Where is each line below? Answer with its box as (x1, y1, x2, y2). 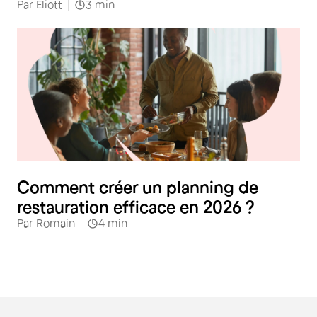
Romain (36, 217, 75, 229)
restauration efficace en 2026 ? (17, 197, 255, 217)
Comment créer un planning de (17, 178, 258, 197)
